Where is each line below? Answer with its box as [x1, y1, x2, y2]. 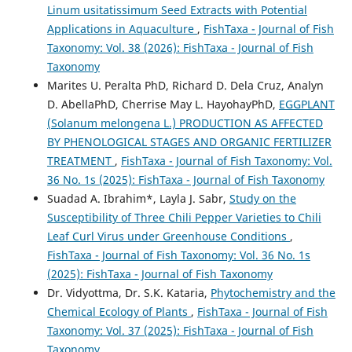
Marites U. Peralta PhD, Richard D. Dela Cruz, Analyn [46, 77, 324, 93]
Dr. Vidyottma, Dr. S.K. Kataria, [46, 284, 211, 300]
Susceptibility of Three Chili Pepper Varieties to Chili [46, 209, 321, 225]
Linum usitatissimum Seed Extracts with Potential [46, 2, 307, 17]
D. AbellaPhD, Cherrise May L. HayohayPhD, [46, 96, 279, 112]
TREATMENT [46, 152, 115, 168]
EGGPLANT [278, 96, 335, 112]
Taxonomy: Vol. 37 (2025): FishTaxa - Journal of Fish [46, 322, 313, 338]
